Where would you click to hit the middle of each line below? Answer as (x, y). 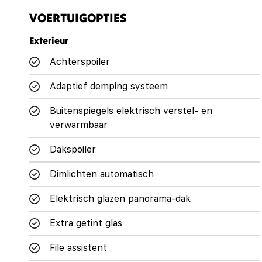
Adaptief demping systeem (109, 86)
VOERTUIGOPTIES (78, 18)
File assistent (78, 247)
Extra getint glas (86, 223)
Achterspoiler (80, 61)
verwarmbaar (79, 125)
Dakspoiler (73, 149)
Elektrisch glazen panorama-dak (120, 198)
